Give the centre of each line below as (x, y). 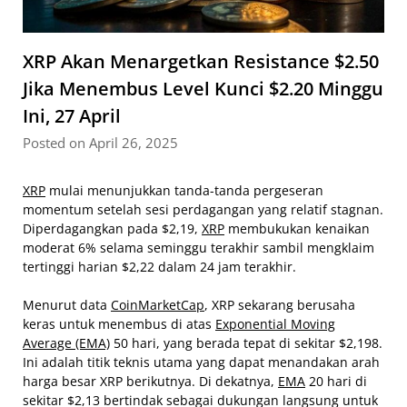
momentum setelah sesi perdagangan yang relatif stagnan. (203, 210)
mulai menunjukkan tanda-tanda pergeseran (184, 191)
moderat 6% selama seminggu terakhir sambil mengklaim (199, 248)
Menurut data (67, 305)
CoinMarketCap (158, 305)
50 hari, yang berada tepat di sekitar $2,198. (246, 343)
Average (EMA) (66, 343)
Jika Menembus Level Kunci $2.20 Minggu (203, 89)
